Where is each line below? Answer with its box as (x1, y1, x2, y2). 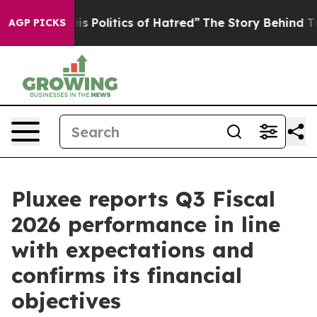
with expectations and (11, 236, 254, 263)
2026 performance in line (11, 211, 280, 238)
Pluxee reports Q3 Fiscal (11, 185, 275, 212)
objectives (11, 287, 121, 314)
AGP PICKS (8, 16, 66, 29)
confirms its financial (11, 262, 242, 289)
